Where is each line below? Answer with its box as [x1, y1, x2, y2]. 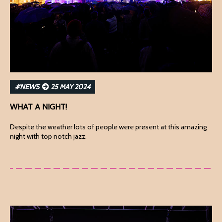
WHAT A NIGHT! [10, 102, 67, 111]
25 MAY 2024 [49, 82, 90, 91]
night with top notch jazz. [10, 131, 87, 141]
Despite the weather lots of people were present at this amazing [10, 122, 207, 131]
